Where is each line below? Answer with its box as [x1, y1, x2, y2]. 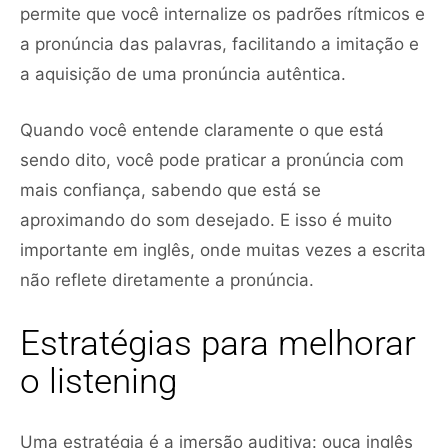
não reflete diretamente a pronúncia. [20, 269, 314, 290]
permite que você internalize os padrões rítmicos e [20, 3, 425, 24]
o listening [20, 360, 177, 402]
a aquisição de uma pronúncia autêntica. [20, 63, 346, 84]
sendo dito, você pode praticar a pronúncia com [20, 149, 404, 170]
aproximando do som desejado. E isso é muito [20, 209, 392, 230]
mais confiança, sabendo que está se [20, 179, 321, 200]
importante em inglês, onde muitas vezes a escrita [20, 239, 426, 260]
